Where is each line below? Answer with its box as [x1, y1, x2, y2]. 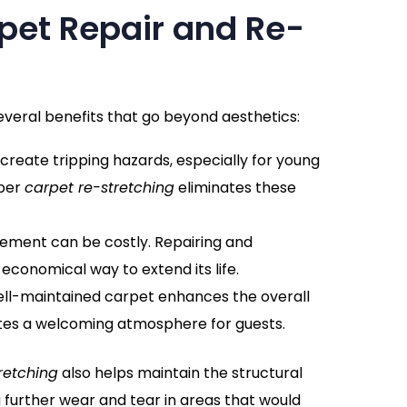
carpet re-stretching [24, 177, 174, 199]
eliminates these [174, 177, 296, 199]
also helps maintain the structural [57, 362, 303, 384]
